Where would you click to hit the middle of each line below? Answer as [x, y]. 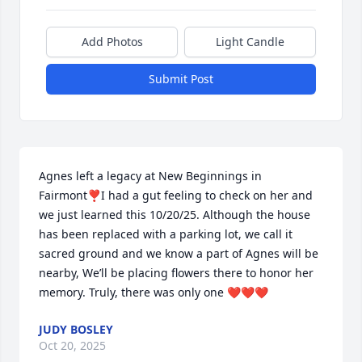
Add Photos [112, 42]
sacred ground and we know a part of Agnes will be [179, 253]
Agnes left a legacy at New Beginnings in [150, 176]
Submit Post [181, 79]
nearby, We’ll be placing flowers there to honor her [176, 273]
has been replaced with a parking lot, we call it [166, 234]
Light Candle [250, 42]
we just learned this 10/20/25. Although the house [175, 215]
